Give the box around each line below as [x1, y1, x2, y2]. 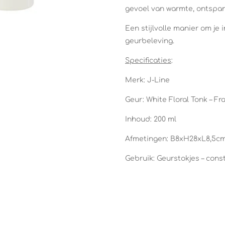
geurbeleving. [125, 37, 174, 45]
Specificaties [125, 56, 171, 64]
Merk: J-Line [125, 76, 170, 84]
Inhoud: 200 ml [125, 115, 176, 123]
